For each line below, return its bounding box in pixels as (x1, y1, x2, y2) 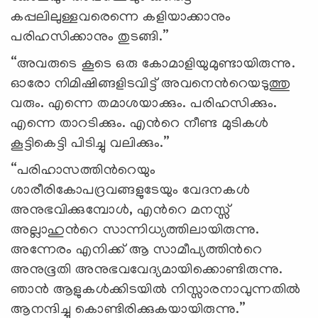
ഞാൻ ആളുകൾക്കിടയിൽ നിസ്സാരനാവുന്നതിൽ (11, 283, 301, 299)
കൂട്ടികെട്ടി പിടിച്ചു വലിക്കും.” (11, 136, 170, 153)
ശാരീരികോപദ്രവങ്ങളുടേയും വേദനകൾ (11, 183, 251, 199)
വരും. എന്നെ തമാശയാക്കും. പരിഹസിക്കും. (11, 97, 278, 113)
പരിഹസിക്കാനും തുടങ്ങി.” (11, 30, 170, 46)
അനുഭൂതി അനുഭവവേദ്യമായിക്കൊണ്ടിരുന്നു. (11, 263, 283, 279)
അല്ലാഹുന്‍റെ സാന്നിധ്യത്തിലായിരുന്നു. (11, 223, 261, 239)
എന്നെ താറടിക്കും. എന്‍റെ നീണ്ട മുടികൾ (11, 116, 270, 133)
